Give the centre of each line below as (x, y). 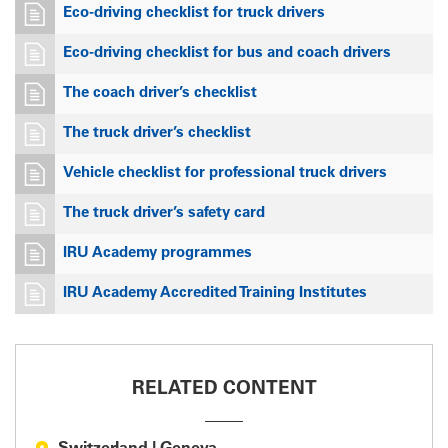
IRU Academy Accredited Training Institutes (215, 293)
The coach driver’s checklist (160, 93)
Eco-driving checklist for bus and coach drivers (227, 53)
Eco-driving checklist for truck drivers (194, 13)
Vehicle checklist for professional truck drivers (225, 173)
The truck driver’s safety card (164, 213)
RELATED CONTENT (224, 389)
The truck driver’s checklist (157, 133)
